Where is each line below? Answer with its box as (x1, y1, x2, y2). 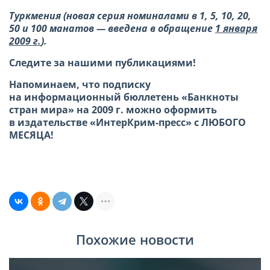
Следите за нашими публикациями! (9, 55, 196, 69)
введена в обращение (108, 21, 215, 35)
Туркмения (9, 8, 63, 22)
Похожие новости (76, 230, 194, 250)
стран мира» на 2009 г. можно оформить (9, 102, 217, 116)
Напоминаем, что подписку (9, 77, 151, 91)
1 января (215, 21, 257, 35)
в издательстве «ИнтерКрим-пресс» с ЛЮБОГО (9, 115, 246, 129)
